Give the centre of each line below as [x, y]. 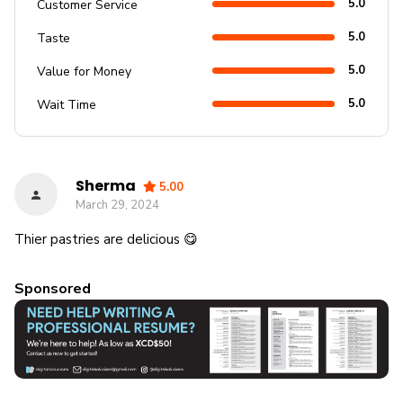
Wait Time [67, 105]
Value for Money [84, 72]
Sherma [107, 185]
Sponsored [53, 289]
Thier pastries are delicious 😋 [106, 239]
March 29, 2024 [117, 205]
